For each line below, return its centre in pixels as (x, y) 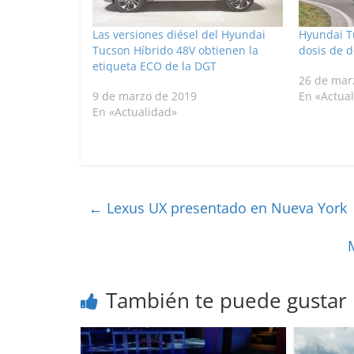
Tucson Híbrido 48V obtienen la (175, 51)
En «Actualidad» (135, 112)
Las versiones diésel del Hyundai (179, 35)
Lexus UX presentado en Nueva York (225, 208)
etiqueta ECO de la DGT (154, 66)
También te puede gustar (226, 301)
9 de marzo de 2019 (145, 96)
